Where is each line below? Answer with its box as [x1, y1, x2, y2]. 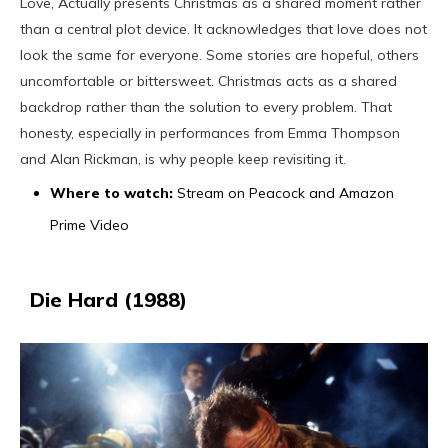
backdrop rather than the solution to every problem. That [20, 98, 392, 117]
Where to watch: [50, 184, 173, 203]
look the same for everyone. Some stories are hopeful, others [20, 46, 419, 65]
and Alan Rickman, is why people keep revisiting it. [20, 150, 346, 169]
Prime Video [50, 216, 129, 235]
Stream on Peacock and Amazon [173, 184, 394, 203]
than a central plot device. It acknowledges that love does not [20, 20, 427, 39]
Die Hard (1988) [30, 287, 187, 313]
